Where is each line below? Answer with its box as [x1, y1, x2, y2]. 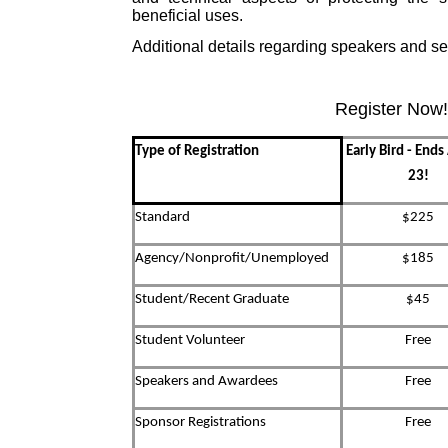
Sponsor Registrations [135, 414, 270, 430]
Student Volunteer [135, 332, 246, 348]
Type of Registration [135, 143, 260, 159]
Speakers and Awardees [135, 373, 279, 389]
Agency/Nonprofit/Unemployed [135, 250, 330, 266]
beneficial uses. [132, 7, 248, 25]
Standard [135, 209, 191, 225]
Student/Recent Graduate [135, 291, 290, 307]
